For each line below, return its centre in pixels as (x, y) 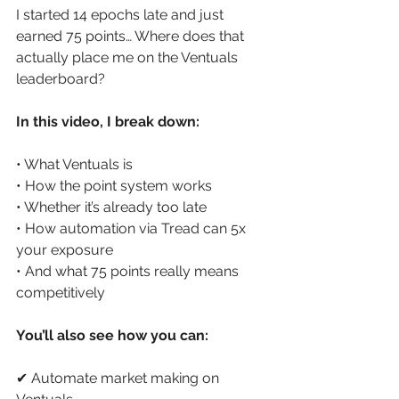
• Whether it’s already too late (113, 208)
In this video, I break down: (110, 122)
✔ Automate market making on (119, 379)
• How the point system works (116, 186)
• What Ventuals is (76, 165)
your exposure (66, 250)
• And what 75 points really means (129, 272)
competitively (62, 293)
